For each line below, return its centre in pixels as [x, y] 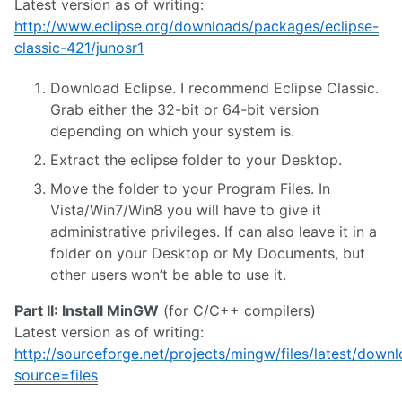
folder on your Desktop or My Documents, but [208, 253]
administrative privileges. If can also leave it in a [214, 231]
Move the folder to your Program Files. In [190, 188]
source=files [56, 375]
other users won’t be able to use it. [168, 274]
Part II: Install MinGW [87, 310]
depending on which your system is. [172, 131]
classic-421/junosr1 [79, 47]
